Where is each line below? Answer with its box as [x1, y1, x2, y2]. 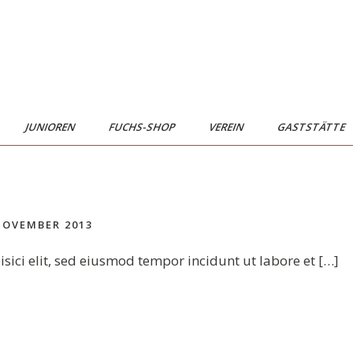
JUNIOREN [23, 120, 79, 134]
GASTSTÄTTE [275, 120, 349, 134]
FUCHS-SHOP [106, 120, 179, 134]
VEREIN [206, 120, 247, 134]
